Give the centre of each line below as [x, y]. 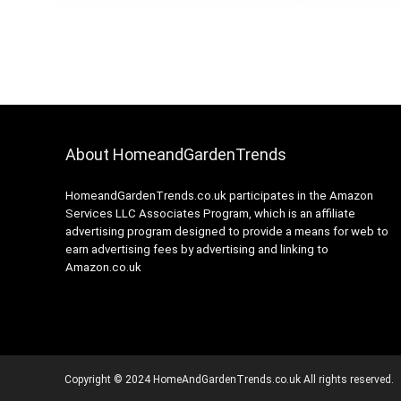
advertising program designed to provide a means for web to [226, 232]
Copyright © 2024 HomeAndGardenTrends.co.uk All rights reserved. [229, 380]
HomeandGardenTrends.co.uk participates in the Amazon [219, 196]
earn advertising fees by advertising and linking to [196, 250]
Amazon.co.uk [103, 268]
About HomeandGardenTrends [175, 155]
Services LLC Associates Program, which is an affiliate [210, 214]
